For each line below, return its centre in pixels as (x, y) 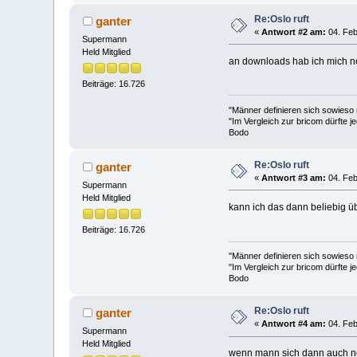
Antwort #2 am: (294, 31)
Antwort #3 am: (294, 177)
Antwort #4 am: (294, 324)
